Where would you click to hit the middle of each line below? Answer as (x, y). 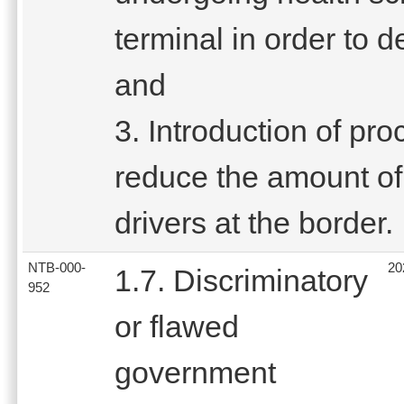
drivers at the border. (254, 222)
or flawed (177, 326)
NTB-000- (57, 267)
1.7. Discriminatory (241, 280)
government (195, 372)
